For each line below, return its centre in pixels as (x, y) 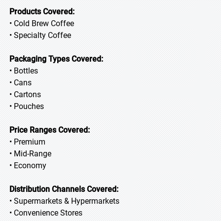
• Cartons (25, 94)
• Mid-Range (30, 154)
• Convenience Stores (46, 213)
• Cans (20, 83)
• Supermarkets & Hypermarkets (64, 201)
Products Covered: (42, 12)
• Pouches (27, 106)
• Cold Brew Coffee (42, 23)
